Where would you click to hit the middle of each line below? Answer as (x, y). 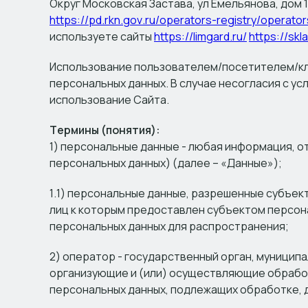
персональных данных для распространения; (169, 226)
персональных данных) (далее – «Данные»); (166, 163)
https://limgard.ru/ (200, 36)
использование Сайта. (109, 100)
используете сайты (102, 36)
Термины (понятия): (105, 130)
